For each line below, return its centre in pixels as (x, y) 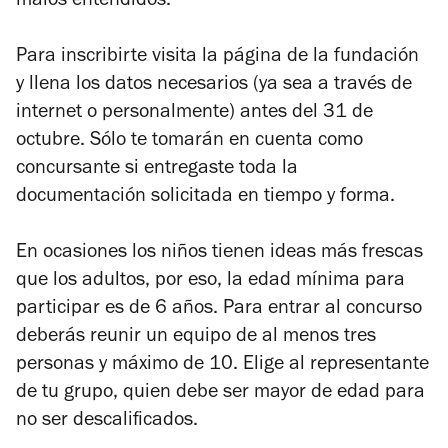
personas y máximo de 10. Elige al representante (222, 365)
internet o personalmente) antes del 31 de (194, 113)
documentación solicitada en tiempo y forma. (205, 197)
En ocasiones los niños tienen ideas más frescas (219, 253)
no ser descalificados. (107, 421)
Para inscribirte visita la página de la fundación (217, 57)
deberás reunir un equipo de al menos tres (196, 337)
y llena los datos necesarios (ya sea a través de (214, 85)
